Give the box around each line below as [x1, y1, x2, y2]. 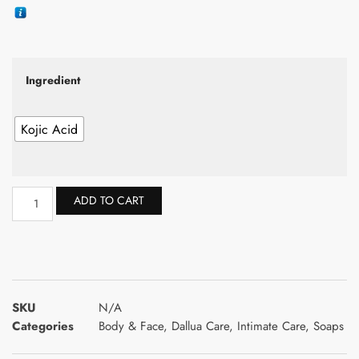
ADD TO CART [73, 192, 144, 208]
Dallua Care [171, 317, 229, 335]
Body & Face [99, 317, 163, 335]
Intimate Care [237, 317, 305, 335]
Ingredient [26, 71, 80, 88]
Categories [12, 317, 74, 335]
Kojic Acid [21, 119, 78, 139]
